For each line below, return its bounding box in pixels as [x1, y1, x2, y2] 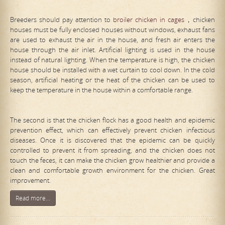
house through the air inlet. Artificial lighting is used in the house [10, 45, 215, 55]
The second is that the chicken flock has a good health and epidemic [10, 116, 215, 125]
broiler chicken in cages [110, 15, 184, 25]
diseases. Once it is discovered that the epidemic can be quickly [10, 136, 215, 145]
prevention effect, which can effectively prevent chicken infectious [10, 126, 215, 135]
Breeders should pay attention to [10, 15, 110, 25]
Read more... [16, 194, 50, 203]
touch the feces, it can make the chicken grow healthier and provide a [10, 156, 215, 165]
